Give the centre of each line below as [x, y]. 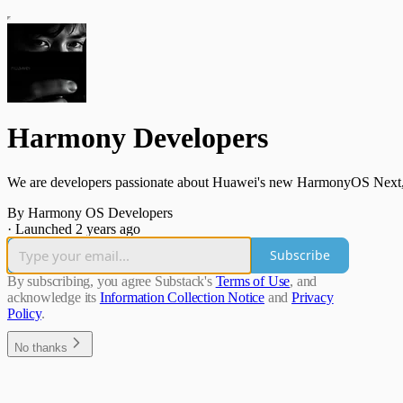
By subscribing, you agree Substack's [110, 281]
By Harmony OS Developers [90, 212]
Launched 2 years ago [78, 228]
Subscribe [300, 255]
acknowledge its [52, 297]
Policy [24, 313]
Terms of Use [253, 281]
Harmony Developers [138, 138]
